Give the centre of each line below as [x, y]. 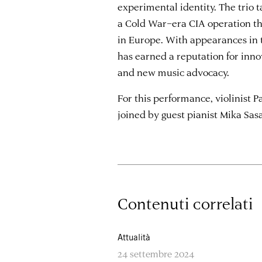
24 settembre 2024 [156, 253]
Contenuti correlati [186, 203]
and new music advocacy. [174, 72]
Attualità [134, 237]
